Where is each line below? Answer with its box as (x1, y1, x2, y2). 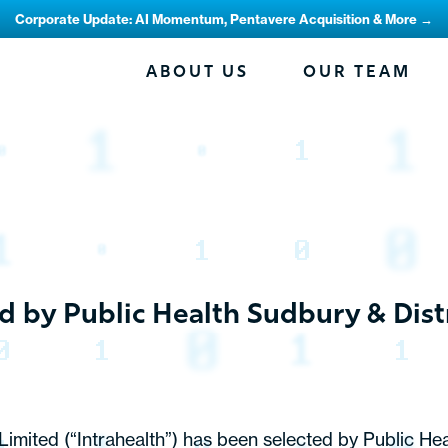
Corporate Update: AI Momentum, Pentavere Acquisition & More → (15, 11, 433, 27)
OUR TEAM (303, 65, 411, 81)
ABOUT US (146, 65, 249, 81)
